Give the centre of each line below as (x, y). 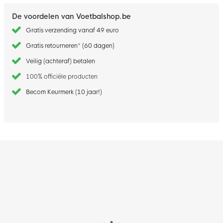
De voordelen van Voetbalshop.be (71, 16)
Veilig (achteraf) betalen (60, 61)
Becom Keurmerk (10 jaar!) (64, 92)
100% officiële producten (61, 76)
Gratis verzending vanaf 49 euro (72, 30)
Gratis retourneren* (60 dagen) (70, 46)
